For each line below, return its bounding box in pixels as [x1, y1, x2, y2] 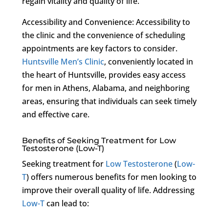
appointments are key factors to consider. [22, 43, 177, 54]
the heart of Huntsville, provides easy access [22, 69, 186, 80]
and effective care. [22, 109, 89, 120]
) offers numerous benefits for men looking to [26, 171, 197, 182]
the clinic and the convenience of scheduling [22, 29, 185, 41]
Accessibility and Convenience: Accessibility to [22, 16, 190, 27]
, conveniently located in [104, 56, 193, 67]
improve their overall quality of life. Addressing [22, 184, 195, 196]
